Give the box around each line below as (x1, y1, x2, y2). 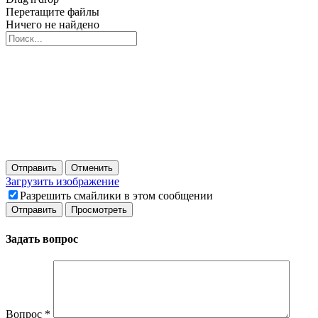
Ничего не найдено (6, 18, 99, 31)
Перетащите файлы (6, 6, 99, 18)
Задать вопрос (6, 232, 78, 245)
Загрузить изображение (6, 175, 119, 188)
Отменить (71, 163, 113, 174)
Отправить (11, 163, 57, 174)
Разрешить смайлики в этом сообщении (20, 190, 213, 202)
